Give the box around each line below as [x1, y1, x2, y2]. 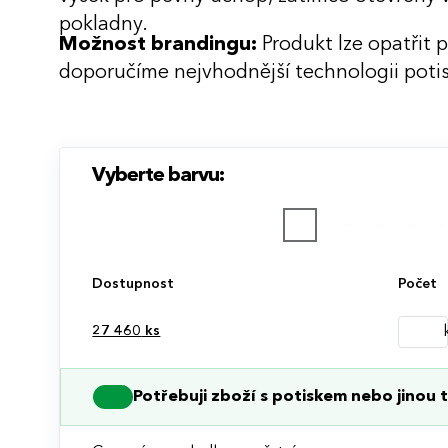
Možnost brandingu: [59, 34, 258, 55]
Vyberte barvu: [92, 165, 225, 186]
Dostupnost [92, 276, 175, 291]
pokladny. [59, 14, 149, 35]
